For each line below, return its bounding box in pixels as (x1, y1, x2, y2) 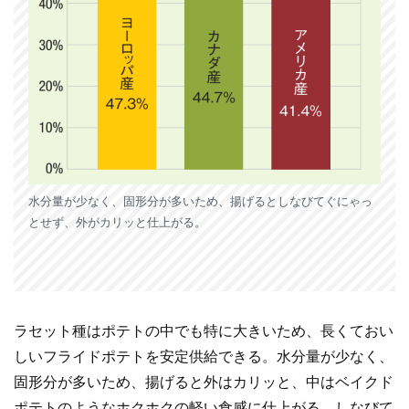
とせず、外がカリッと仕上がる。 (28, 215, 206, 229)
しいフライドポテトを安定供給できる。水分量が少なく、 (14, 348, 393, 364)
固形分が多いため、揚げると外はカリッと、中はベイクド (14, 373, 393, 390)
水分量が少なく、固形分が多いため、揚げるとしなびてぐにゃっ (28, 194, 372, 208)
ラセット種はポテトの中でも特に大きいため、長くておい (14, 322, 393, 339)
